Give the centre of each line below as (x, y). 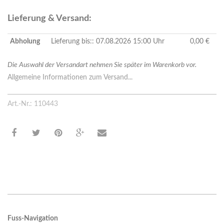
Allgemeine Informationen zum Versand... (70, 78)
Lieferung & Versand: (49, 19)
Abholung (25, 42)
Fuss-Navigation (33, 219)
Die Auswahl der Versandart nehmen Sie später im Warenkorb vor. (102, 65)
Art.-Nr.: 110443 (33, 104)
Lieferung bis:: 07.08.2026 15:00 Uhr (108, 42)
